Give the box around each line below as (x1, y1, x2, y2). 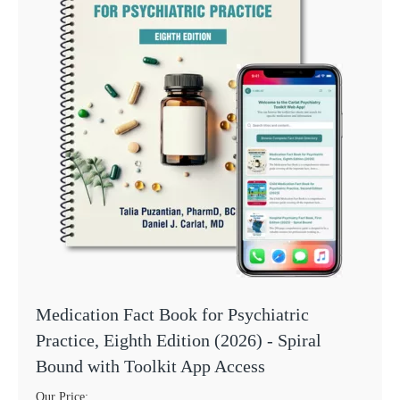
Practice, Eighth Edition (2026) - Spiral (36, 330, 321, 351)
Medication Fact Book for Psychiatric (36, 304, 309, 325)
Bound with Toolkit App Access (36, 356, 265, 377)
